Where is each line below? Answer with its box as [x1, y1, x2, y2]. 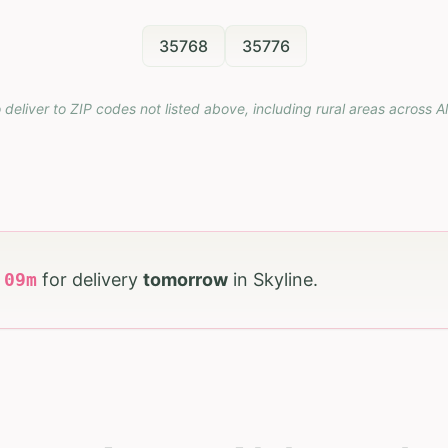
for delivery [42, 269, 143, 291]
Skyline [253, 269, 313, 291]
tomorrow [143, 269, 228, 291]
